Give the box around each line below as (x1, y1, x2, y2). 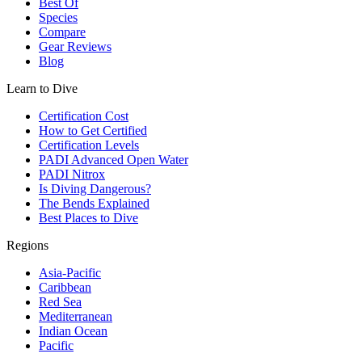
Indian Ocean (39, 323, 107, 338)
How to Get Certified (39, 123, 147, 137)
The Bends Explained (39, 196, 149, 210)
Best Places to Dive (39, 210, 138, 225)
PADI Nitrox (39, 166, 105, 181)
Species (39, 10, 78, 24)
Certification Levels (39, 137, 139, 152)
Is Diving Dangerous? (39, 181, 151, 196)
